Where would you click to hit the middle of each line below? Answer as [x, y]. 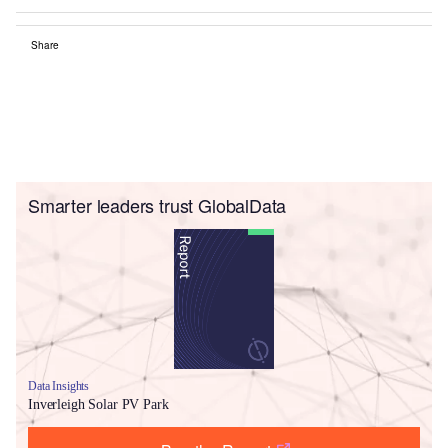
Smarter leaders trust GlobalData [157, 204]
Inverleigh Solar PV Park [98, 404]
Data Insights [59, 385]
